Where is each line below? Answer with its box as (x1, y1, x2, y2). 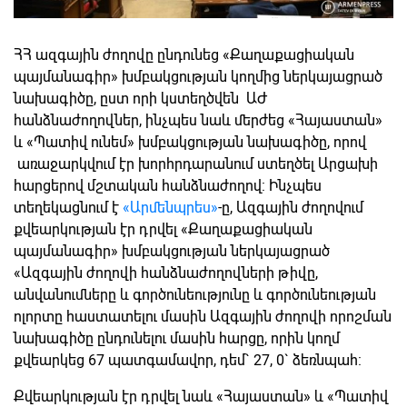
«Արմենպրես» (123, 198, 218, 216)
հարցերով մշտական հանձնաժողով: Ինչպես (14, 176, 322, 194)
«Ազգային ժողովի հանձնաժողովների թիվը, (14, 263, 318, 282)
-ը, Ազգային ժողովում (218, 198, 363, 216)
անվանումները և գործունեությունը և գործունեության (14, 285, 376, 303)
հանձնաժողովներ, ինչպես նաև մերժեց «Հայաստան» (14, 111, 382, 129)
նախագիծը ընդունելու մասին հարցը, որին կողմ (14, 329, 340, 347)
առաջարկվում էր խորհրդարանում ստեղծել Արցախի (14, 154, 378, 173)
